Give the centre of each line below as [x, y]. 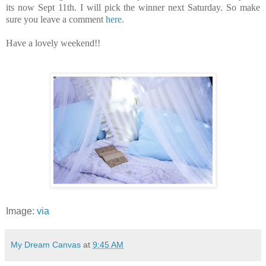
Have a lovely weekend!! [53, 43]
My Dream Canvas [46, 244]
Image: [21, 211]
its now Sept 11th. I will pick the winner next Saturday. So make [133, 7]
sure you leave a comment [56, 19]
